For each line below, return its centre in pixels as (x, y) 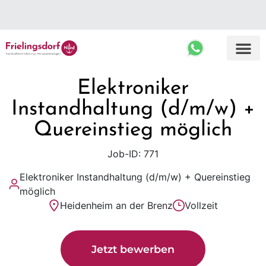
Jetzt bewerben (133, 249)
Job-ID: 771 (133, 154)
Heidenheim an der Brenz (116, 205)
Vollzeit (201, 205)
